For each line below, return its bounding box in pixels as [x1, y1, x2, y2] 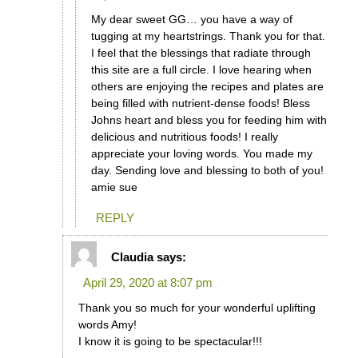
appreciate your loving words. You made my [90, 147, 312, 161]
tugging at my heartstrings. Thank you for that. [90, 30, 325, 43]
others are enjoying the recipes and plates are [90, 80, 324, 93]
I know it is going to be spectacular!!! [78, 334, 262, 348]
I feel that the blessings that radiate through [90, 46, 311, 60]
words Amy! [78, 317, 137, 331]
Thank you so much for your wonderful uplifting [78, 300, 316, 314]
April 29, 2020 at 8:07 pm [82, 275, 213, 289]
